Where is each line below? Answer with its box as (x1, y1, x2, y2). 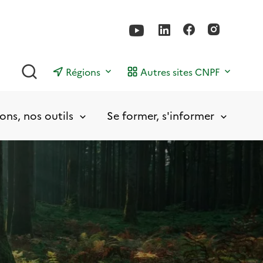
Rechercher (38, 61, 89, 75)
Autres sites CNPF (140, 65, 220, 78)
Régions (66, 65, 100, 78)
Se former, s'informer (106, 107, 214, 123)
